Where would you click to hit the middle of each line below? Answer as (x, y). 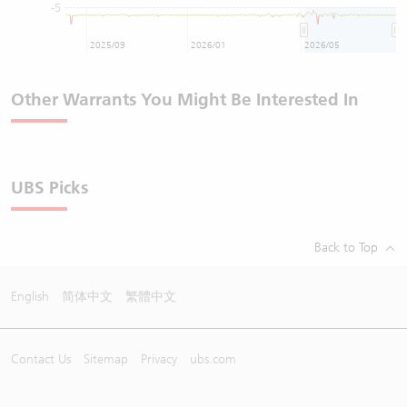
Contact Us (41, 359)
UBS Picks (50, 187)
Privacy (159, 359)
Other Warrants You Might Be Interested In (185, 99)
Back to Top (346, 247)
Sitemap (106, 359)
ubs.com (213, 359)
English (30, 296)
